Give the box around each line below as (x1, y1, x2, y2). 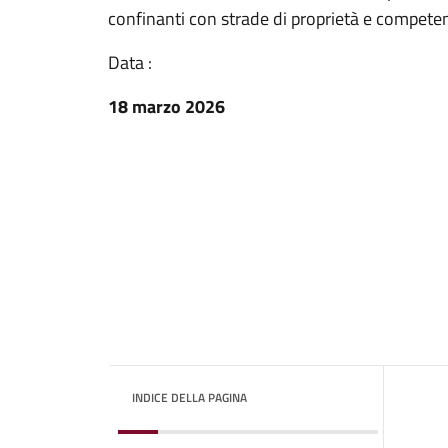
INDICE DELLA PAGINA (132, 388, 247, 407)
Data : (108, 49, 152, 76)
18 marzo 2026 (108, 93, 225, 120)
